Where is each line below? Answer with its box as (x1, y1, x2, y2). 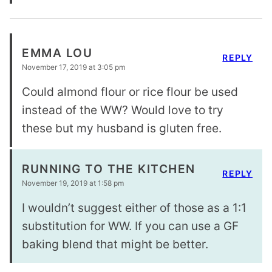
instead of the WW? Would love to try (22, 102, 223, 117)
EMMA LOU (22, 46, 93, 61)
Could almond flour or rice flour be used (22, 84, 238, 99)
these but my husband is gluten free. (22, 120, 222, 135)
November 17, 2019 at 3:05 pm (22, 62, 125, 72)
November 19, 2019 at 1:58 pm (22, 178, 124, 188)
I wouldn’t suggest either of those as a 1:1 (22, 200, 246, 215)
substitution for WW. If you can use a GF (22, 218, 239, 233)
